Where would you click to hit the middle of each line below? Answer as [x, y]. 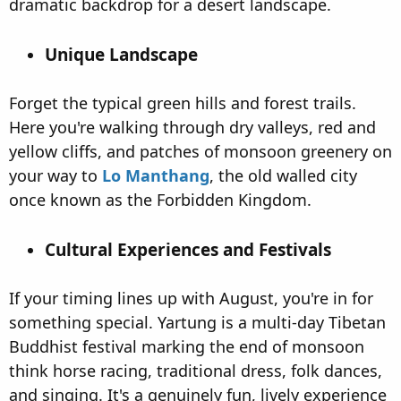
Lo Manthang [156, 176]
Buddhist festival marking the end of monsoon [187, 347]
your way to [55, 176]
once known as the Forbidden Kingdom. [160, 200]
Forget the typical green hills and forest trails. [183, 103]
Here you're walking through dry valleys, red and [192, 128]
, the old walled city [283, 176]
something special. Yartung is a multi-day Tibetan [197, 323]
